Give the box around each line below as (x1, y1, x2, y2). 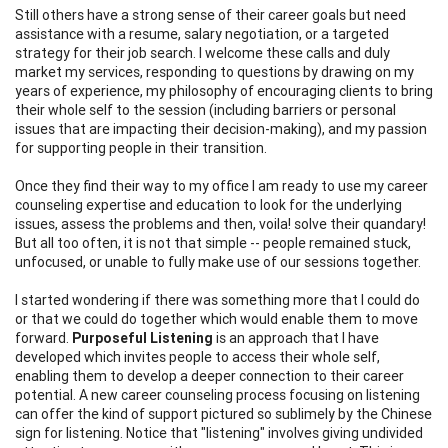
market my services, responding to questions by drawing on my (15, 62, 414, 81)
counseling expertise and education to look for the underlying (15, 195, 402, 214)
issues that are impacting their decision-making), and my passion (15, 119, 427, 138)
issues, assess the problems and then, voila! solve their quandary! (15, 214, 426, 233)
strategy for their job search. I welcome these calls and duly (15, 43, 390, 62)
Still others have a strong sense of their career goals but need (15, 5, 406, 24)
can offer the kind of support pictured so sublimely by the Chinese (15, 404, 432, 423)
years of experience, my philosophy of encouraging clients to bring (15, 81, 433, 100)
